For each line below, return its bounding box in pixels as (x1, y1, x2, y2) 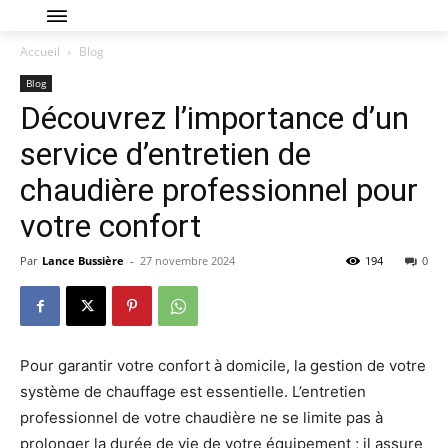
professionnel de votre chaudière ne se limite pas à (20, 408, 383, 427)
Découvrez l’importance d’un (20, 99, 409, 137)
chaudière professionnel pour (20, 171, 418, 209)
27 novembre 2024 (140, 253, 235, 268)
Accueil (20, 43, 60, 60)
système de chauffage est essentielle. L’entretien (20, 382, 366, 401)
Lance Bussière (42, 253, 124, 268)
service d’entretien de (20, 135, 311, 173)
